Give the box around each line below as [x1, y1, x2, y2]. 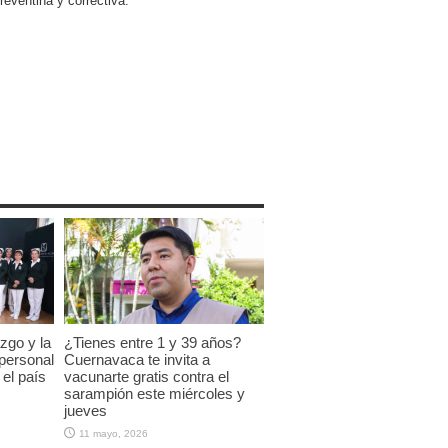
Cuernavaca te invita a [64, 351, 210, 369]
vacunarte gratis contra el [64, 368, 229, 386]
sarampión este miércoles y [64, 385, 245, 403]
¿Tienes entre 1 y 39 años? [64, 334, 241, 352]
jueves [64, 402, 107, 420]
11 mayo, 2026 [79, 428, 148, 440]
